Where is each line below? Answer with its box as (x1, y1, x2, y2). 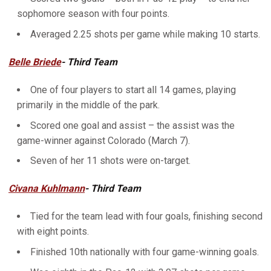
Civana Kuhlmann (8, 183, 85, 195)
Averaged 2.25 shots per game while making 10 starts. (30, 28, 260, 40)
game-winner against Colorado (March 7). (17, 134, 190, 146)
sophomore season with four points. (17, 8, 169, 19)
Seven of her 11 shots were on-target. (30, 155, 191, 167)
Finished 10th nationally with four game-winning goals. (30, 246, 259, 258)
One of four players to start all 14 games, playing (30, 83, 236, 96)
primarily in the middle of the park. (17, 99, 160, 111)
